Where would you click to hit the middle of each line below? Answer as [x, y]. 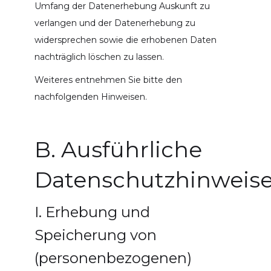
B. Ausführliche [118, 149]
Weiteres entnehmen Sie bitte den [108, 80]
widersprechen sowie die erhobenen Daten [125, 40]
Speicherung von [95, 235]
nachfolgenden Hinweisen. [90, 96]
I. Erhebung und [92, 212]
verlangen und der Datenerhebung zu [115, 23]
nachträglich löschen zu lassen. [99, 57]
